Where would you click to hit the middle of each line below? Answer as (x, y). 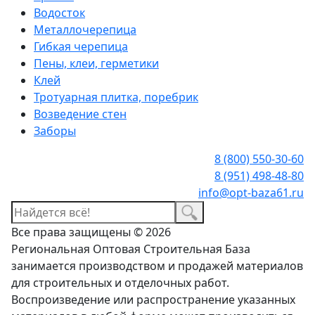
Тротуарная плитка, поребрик (116, 97)
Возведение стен (80, 114)
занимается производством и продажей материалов (157, 266)
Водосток (59, 12)
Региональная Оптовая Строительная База (131, 249)
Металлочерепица (85, 29)
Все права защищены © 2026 (91, 232)
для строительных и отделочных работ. (120, 283)
